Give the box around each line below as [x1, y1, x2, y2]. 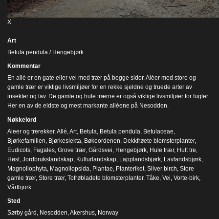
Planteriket [116, 165, 144, 172]
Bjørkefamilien [7, 137, 45, 144]
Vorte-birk [174, 174, 199, 181]
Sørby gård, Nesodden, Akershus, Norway [7, 209, 118, 216]
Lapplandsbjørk [119, 155, 161, 163]
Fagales [33, 146, 55, 153]
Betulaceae [143, 128, 174, 135]
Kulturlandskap [76, 155, 116, 163]
